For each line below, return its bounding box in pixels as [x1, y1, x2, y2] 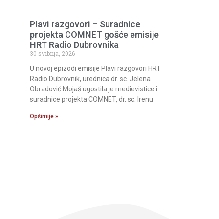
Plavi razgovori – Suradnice [30, 19, 140, 30]
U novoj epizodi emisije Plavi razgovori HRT [30, 65, 161, 73]
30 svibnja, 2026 [30, 49, 75, 58]
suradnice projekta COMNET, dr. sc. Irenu [30, 95, 153, 104]
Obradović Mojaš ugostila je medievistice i [30, 85, 157, 93]
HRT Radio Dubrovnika [30, 40, 119, 50]
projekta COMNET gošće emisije [30, 29, 159, 40]
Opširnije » [30, 113, 58, 120]
